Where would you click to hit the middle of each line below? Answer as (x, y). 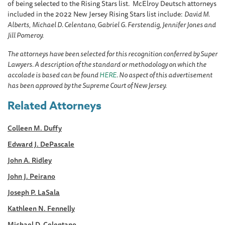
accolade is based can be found (53, 75)
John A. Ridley (30, 160)
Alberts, (19, 24)
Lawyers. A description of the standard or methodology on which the (107, 64)
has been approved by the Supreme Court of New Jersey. (87, 85)
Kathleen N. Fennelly (41, 208)
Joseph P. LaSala (34, 192)
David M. (197, 14)
